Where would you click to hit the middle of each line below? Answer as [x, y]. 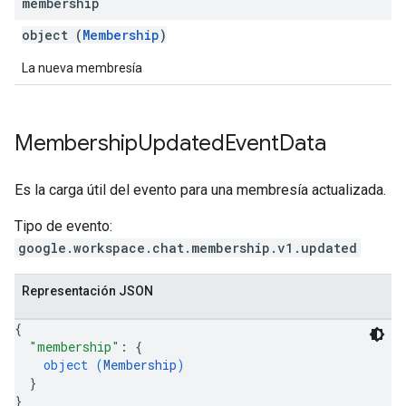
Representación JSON [87, 291]
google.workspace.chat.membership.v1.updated [188, 248]
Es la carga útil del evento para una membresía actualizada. [200, 190]
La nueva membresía [82, 68]
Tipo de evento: [63, 226]
